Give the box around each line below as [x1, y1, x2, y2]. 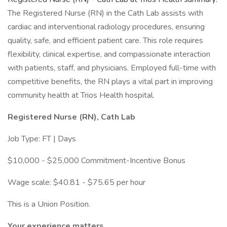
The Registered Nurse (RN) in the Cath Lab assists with [8, 8, 203, 19]
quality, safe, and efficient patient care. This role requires [8, 35, 203, 46]
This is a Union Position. [8, 199, 90, 210]
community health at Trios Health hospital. [8, 90, 155, 101]
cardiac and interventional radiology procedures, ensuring [8, 21, 205, 32]
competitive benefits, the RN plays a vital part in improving [8, 76, 213, 87]
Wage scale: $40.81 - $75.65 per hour [8, 177, 145, 188]
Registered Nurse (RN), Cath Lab [8, 111, 135, 123]
